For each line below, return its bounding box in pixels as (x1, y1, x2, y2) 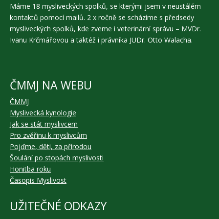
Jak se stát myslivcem (10, 119, 78, 129)
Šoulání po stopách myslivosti (10, 153, 104, 162)
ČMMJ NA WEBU (10, 77, 92, 93)
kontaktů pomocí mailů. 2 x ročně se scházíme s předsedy (10, 13, 194, 22)
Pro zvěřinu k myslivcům (10, 131, 87, 140)
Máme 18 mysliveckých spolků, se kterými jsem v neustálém (10, 1, 201, 11)
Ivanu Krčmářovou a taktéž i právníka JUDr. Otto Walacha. (10, 35, 193, 44)
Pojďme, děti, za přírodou (10, 142, 91, 151)
